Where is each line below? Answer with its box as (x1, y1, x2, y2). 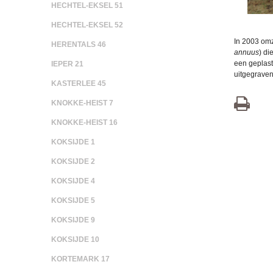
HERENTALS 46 (51, 40, 106, 49)
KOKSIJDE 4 (51, 177, 95, 185)
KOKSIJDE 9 (51, 216, 95, 224)
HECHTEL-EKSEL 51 (51, 1, 123, 10)
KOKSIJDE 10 (51, 235, 99, 244)
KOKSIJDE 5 (51, 196, 95, 205)
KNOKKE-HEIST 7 (51, 99, 113, 107)
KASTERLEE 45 (51, 79, 106, 88)
